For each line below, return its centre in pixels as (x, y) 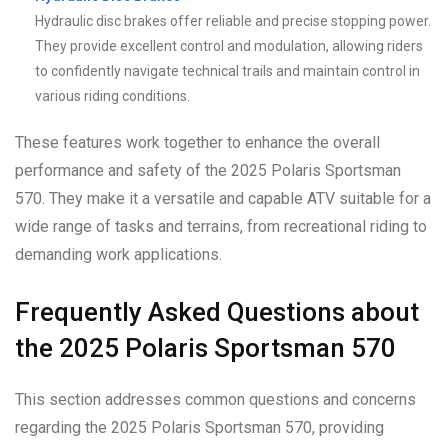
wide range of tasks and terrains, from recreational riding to (221, 226)
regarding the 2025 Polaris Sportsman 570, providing (199, 427)
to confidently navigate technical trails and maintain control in (227, 70)
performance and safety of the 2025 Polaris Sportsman (208, 170)
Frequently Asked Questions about (217, 311)
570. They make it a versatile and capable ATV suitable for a (223, 198)
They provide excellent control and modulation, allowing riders (229, 45)
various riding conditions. (112, 95)
